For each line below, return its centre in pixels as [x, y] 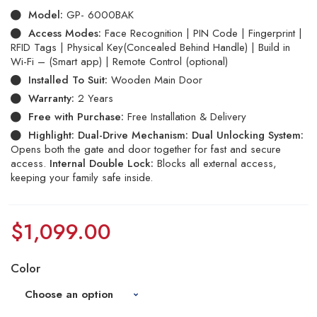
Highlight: [53, 135]
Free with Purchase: [76, 117]
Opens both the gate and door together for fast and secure [146, 149]
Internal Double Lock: [102, 163]
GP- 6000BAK [98, 15]
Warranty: [51, 98]
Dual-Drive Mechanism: [135, 135]
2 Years [94, 98]
